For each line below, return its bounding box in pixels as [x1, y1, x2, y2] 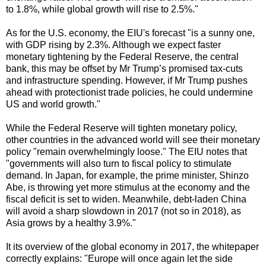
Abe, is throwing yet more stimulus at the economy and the [6, 182, 250, 192]
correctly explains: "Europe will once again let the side [6, 253, 233, 264]
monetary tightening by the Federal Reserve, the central [6, 51, 239, 62]
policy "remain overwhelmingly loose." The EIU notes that [6, 146, 247, 157]
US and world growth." [6, 99, 100, 109]
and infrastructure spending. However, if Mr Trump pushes [6, 75, 248, 85]
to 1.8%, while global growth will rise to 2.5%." [6, 4, 198, 14]
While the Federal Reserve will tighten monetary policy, [6, 122, 237, 133]
